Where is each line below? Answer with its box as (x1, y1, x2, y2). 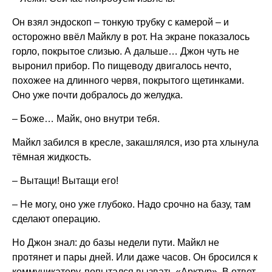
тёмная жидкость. (12, 152, 91, 162)
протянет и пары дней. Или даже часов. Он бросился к (12, 252, 257, 262)
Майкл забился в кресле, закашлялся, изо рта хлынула (12, 137, 259, 148)
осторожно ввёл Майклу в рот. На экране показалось (12, 32, 250, 42)
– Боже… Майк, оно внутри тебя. (12, 114, 160, 124)
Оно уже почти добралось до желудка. (12, 90, 183, 100)
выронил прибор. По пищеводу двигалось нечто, (12, 61, 231, 71)
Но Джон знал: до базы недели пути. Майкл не (12, 237, 219, 248)
